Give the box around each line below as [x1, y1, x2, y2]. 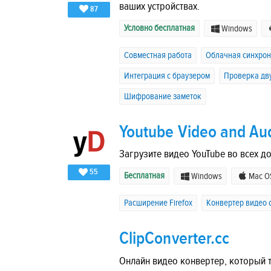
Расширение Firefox [124, 198, 192, 209]
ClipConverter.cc [119, 228, 230, 250]
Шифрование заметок [124, 91, 201, 102]
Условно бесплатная [124, 23, 195, 34]
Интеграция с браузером [124, 71, 210, 82]
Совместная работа [124, 50, 192, 61]
